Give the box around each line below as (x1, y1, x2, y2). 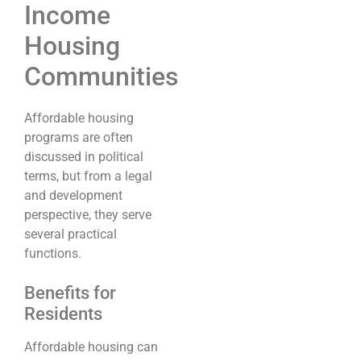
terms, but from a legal (24, 168, 152, 185)
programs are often (24, 130, 133, 146)
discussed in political (24, 149, 143, 165)
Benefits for (24, 283, 116, 304)
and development (24, 188, 122, 204)
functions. (24, 246, 81, 262)
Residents (24, 304, 102, 325)
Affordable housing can (24, 339, 158, 355)
